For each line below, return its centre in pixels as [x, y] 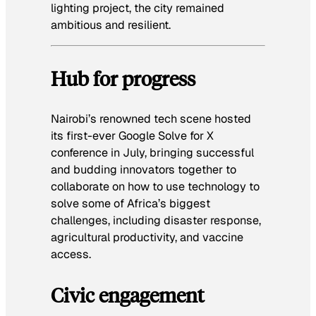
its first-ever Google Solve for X [132, 135]
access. [71, 254]
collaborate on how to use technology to [155, 186]
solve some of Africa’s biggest [130, 203]
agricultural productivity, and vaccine [147, 237]
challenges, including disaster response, [156, 220]
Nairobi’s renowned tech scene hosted [151, 119]
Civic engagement [128, 295]
